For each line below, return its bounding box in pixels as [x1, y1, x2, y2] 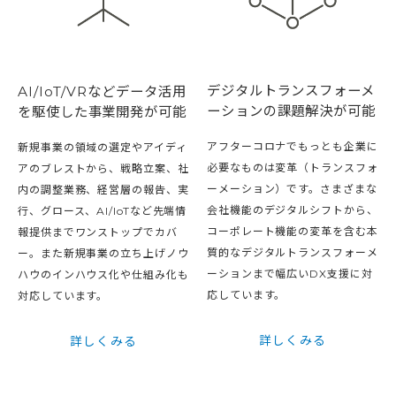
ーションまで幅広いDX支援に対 [207, 267, 373, 281]
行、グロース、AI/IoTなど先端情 [18, 203, 187, 217]
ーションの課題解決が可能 [207, 103, 376, 120]
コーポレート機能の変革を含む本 [207, 225, 378, 239]
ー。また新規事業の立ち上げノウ [18, 246, 189, 260]
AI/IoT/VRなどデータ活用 [18, 82, 187, 100]
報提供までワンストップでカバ [18, 225, 178, 239]
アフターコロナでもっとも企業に [207, 140, 378, 154]
